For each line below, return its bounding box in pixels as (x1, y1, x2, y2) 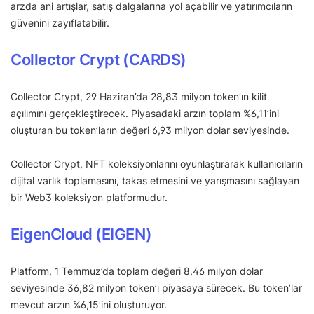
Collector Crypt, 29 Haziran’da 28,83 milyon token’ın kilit (11, 90, 267, 102)
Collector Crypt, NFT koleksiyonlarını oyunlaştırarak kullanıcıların (11, 157, 303, 170)
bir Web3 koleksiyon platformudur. (11, 191, 168, 203)
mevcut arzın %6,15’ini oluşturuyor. (11, 298, 167, 310)
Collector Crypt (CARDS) (11, 50, 186, 69)
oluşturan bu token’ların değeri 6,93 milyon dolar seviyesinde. (11, 123, 289, 136)
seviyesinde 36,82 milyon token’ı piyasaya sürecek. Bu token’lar (11, 281, 302, 294)
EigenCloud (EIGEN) (11, 224, 152, 243)
